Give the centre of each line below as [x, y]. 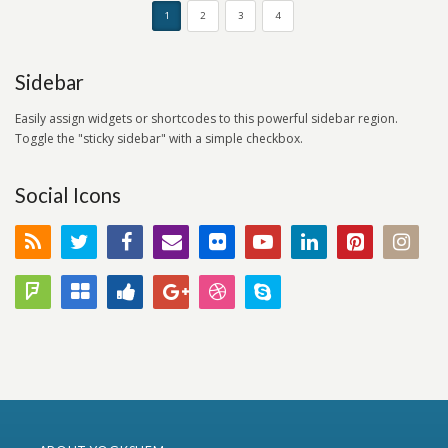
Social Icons [68, 195]
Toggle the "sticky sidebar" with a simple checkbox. [159, 138]
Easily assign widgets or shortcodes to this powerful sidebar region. [206, 118]
